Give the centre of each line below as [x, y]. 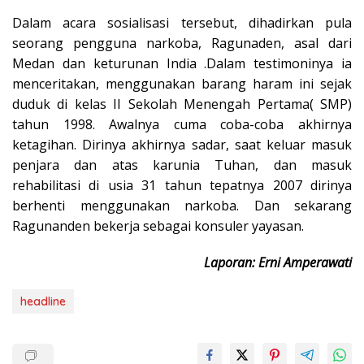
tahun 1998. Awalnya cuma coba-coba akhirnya [182, 124]
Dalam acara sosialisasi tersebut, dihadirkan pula [182, 22]
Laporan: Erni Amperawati [278, 262]
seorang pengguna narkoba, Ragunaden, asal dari [182, 43]
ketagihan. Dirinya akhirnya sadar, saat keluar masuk [182, 144]
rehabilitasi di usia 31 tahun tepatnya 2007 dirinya [182, 185]
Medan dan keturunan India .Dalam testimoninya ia [182, 63]
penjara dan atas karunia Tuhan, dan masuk [182, 165]
